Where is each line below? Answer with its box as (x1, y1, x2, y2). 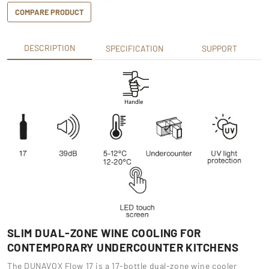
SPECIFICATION (105, 43, 163, 53)
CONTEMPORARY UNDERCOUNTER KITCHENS (7, 240, 239, 254)
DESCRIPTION (24, 42, 76, 53)
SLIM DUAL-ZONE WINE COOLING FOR (7, 225, 201, 240)
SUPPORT (201, 43, 237, 53)
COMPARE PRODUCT (15, 7, 83, 17)
